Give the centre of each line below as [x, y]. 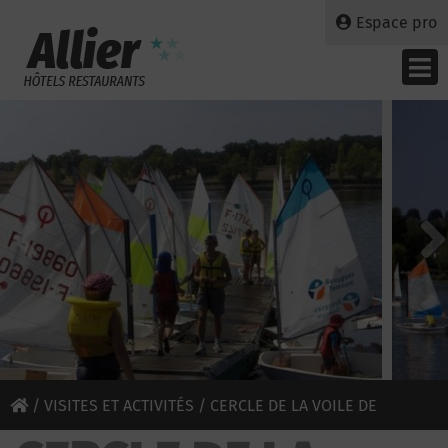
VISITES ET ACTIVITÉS [119, 405]
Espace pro [396, 22]
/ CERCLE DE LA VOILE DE [285, 405]
